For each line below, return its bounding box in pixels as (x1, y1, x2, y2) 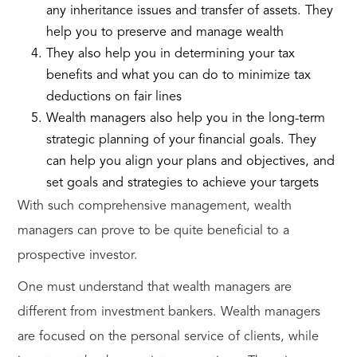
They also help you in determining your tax (45, 48, 295, 61)
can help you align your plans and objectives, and (45, 155, 335, 169)
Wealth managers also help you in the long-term (45, 112, 325, 126)
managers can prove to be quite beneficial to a (17, 225, 289, 238)
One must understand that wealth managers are (17, 281, 292, 295)
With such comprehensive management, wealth (17, 200, 292, 214)
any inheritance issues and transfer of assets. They (45, 5, 333, 18)
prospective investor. (17, 249, 138, 263)
